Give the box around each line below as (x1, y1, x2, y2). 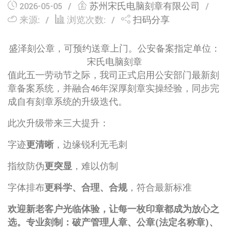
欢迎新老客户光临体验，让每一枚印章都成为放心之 (8, 203, 219, 215)
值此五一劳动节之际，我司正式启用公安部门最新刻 (8, 70, 219, 81)
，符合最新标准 (127, 182, 192, 194)
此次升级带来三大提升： (8, 118, 109, 129)
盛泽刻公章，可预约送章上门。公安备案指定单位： (9, 43, 220, 55)
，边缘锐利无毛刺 (54, 139, 127, 151)
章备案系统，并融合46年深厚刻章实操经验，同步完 (8, 83, 219, 95)
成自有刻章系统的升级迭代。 (8, 96, 127, 108)
